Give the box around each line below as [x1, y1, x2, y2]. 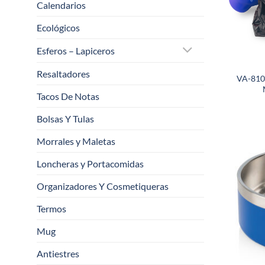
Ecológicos [37, 22, 80, 34]
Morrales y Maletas [37, 135, 115, 147]
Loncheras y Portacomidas [37, 158, 144, 170]
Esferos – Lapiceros [37, 45, 115, 57]
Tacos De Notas [37, 91, 99, 102]
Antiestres [37, 248, 79, 260]
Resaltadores [37, 68, 90, 80]
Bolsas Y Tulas [37, 113, 94, 125]
